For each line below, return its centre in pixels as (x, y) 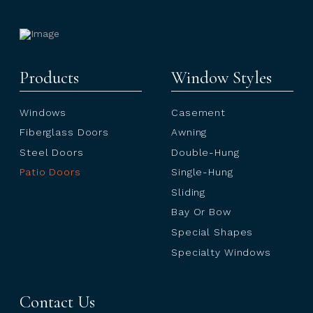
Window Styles (221, 78)
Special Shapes (212, 232)
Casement (199, 112)
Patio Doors (50, 172)
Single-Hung (202, 172)
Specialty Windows (221, 252)
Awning (189, 132)
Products (49, 78)
